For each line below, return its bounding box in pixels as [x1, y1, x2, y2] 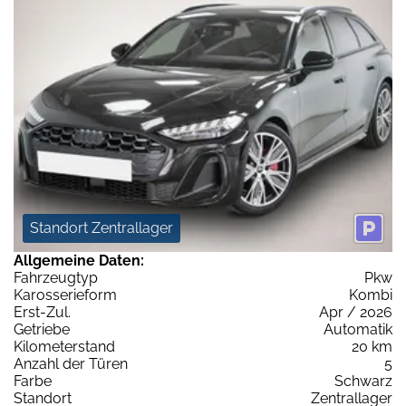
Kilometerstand [14, 338, 115, 356]
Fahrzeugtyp [14, 269, 98, 287]
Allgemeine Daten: [14, 252, 144, 270]
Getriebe [14, 321, 70, 339]
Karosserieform [14, 286, 117, 304]
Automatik [324, 321, 392, 339]
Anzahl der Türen [14, 355, 128, 373]
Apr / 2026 [319, 304, 392, 322]
